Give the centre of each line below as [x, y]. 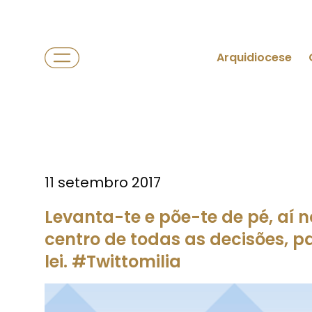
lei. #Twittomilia [113, 262]
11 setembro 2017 [103, 182]
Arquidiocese [254, 57]
